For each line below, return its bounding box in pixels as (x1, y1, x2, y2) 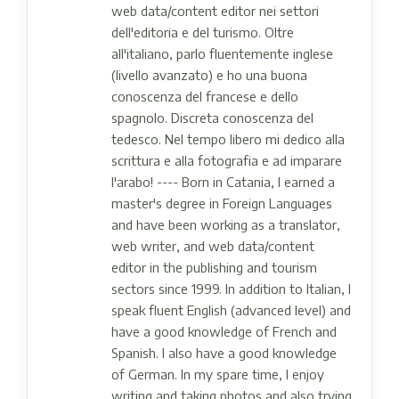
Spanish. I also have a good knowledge (111, 344, 337, 361)
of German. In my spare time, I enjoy (111, 365, 324, 382)
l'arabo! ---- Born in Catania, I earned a (111, 173, 335, 190)
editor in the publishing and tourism (111, 258, 317, 275)
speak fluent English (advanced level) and (111, 301, 351, 318)
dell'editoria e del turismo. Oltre (111, 23, 294, 40)
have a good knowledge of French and (111, 322, 337, 339)
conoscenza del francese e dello (111, 87, 298, 104)
